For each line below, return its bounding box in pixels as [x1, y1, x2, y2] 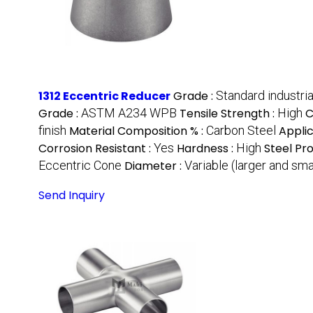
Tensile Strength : [180, 105, 277, 122]
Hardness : [177, 140, 236, 157]
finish [38, 123, 66, 138]
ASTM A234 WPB [81, 105, 177, 121]
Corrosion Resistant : [38, 140, 154, 157]
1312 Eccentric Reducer [38, 88, 170, 105]
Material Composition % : [69, 123, 206, 140]
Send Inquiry [38, 187, 105, 204]
